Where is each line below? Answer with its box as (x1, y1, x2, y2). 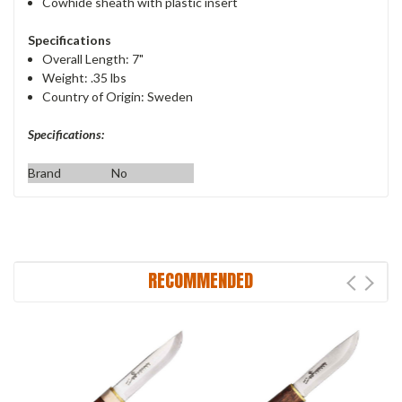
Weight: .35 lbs (42, 69, 127, 85)
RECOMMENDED (148, 266, 253, 294)
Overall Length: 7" (42, 50, 144, 66)
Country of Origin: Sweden (42, 88, 194, 104)
